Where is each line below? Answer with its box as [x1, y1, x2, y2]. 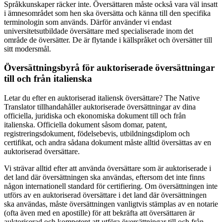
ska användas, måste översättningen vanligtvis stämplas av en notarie [4, 200, 218, 209]
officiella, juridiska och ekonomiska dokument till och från [4, 111, 186, 120]
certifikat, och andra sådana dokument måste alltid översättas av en [4, 138, 211, 147]
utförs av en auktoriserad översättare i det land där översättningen [4, 191, 207, 200]
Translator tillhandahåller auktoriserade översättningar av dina [4, 103, 196, 111]
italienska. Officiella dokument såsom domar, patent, [4, 120, 167, 129]
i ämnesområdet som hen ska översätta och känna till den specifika [4, 8, 211, 17]
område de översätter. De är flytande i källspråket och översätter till [4, 35, 212, 44]
